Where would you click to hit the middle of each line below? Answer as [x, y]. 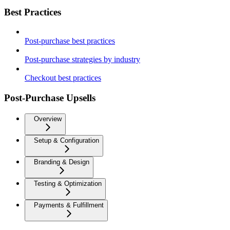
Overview [48, 119]
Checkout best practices [63, 78]
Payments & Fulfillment [69, 205]
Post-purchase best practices [70, 41]
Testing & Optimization [68, 183]
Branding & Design [62, 162]
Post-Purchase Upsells [50, 98]
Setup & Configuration [66, 140]
